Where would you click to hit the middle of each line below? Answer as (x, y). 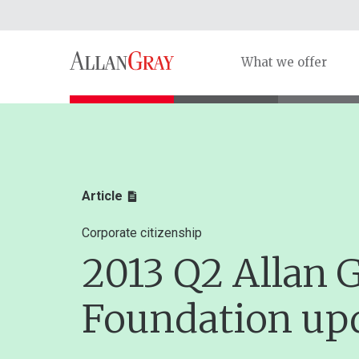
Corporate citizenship (142, 233)
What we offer (284, 62)
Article (102, 196)
